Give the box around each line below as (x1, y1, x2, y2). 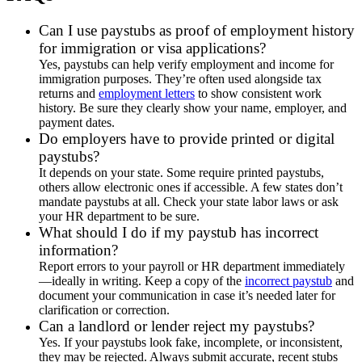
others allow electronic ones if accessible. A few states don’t (39, 180, 343, 195)
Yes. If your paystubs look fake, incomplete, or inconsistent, (39, 335, 343, 350)
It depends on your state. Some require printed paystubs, (39, 166, 324, 180)
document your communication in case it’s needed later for (39, 288, 335, 303)
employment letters (99, 86, 195, 101)
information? (39, 242, 118, 259)
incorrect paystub (245, 274, 332, 288)
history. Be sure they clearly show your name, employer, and (39, 101, 347, 116)
